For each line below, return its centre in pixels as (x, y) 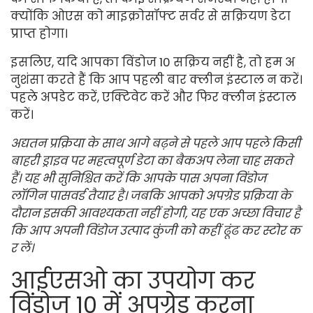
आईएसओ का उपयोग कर (133, 280)
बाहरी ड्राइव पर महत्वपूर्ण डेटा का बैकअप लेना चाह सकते (152, 160)
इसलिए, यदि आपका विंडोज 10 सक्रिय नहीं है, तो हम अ (153, 62)
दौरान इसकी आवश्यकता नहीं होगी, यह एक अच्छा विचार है (155, 213)
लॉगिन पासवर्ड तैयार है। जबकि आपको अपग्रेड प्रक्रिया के (151, 195)
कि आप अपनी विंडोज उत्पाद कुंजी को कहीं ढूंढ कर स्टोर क (155, 230)
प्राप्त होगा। (39, 33)
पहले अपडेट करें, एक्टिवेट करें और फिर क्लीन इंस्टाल (153, 97)
